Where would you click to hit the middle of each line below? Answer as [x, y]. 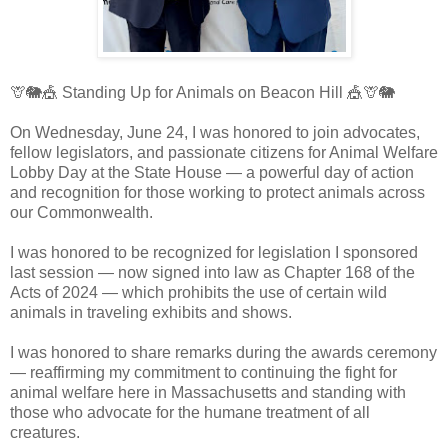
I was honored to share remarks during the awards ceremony [223, 353]
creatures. [45, 433]
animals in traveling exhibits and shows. [153, 313]
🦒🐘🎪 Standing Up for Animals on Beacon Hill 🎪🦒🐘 [202, 93]
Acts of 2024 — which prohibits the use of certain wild [198, 293]
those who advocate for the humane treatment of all [190, 413]
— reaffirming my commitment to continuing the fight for [203, 373]
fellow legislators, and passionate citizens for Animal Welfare [224, 153]
